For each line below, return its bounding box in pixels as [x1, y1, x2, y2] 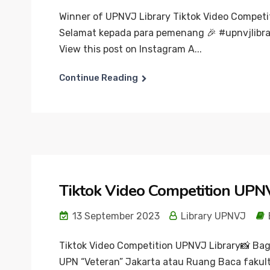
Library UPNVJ [178, 210, 246, 222]
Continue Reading [59, 72, 138, 83]
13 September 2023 [70, 210, 160, 222]
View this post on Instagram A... [59, 43, 202, 55]
